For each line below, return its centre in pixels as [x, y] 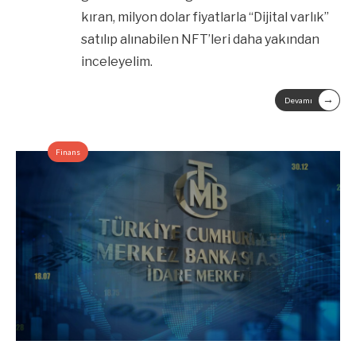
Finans [68, 151]
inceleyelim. [118, 61]
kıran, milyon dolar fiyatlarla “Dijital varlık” [205, 17]
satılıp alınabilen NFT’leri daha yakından [200, 39]
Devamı [298, 100]
